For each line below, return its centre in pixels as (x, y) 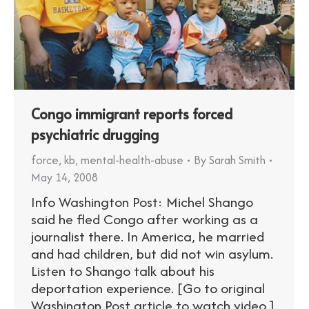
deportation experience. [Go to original (148, 288)
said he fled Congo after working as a (144, 219)
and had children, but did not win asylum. (152, 254)
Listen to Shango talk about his (123, 271)
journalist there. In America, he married (148, 237)
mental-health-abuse (132, 160)
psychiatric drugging (95, 135)
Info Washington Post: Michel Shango (142, 202)
